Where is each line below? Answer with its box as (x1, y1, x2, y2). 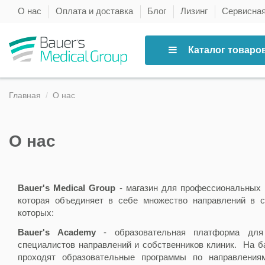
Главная (9, 91, 41, 101)
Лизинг (180, 6, 210, 16)
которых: (18, 207, 56, 218)
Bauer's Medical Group (18, 182, 116, 193)
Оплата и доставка (56, 6, 135, 16)
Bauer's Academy (18, 227, 96, 237)
